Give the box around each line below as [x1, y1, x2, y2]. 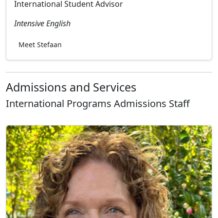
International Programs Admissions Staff [6, 96, 190, 110]
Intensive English [14, 18, 71, 29]
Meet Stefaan [18, 39, 62, 49]
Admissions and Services [6, 79, 136, 95]
